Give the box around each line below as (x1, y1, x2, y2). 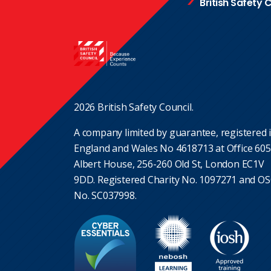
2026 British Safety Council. (74, 100, 194, 114)
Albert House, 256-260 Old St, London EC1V (74, 157, 264, 171)
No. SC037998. (74, 188, 137, 202)
